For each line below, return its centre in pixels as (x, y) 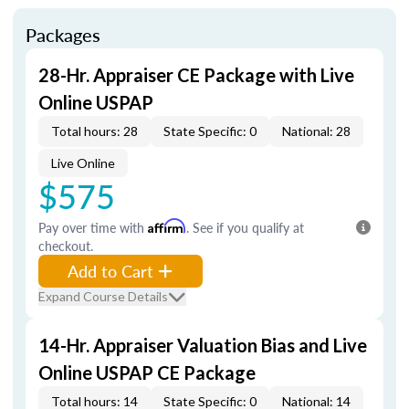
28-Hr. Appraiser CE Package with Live (196, 75)
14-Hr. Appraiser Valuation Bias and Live (203, 345)
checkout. (66, 246)
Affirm (167, 226)
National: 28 (316, 131)
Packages (63, 35)
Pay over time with (93, 227)
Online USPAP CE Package (147, 372)
